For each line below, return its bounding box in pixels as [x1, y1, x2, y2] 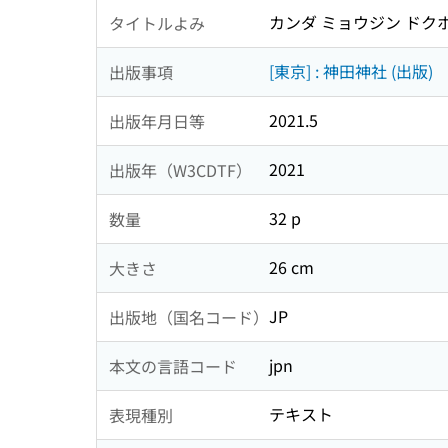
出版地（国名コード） [109, 304, 269, 329]
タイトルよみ [109, 10, 205, 35]
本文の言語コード [109, 353, 237, 378]
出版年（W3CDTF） [109, 157, 252, 182]
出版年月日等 [109, 108, 205, 133]
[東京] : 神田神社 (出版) [269, 59, 433, 84]
